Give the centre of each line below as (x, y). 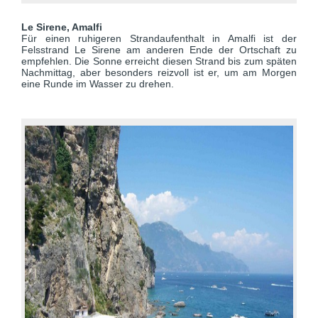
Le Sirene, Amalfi (63, 27)
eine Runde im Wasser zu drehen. (98, 84)
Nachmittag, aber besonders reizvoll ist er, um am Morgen (159, 72)
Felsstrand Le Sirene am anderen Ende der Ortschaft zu (159, 50)
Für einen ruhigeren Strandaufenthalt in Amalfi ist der (159, 38)
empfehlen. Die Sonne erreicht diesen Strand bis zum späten (159, 61)
